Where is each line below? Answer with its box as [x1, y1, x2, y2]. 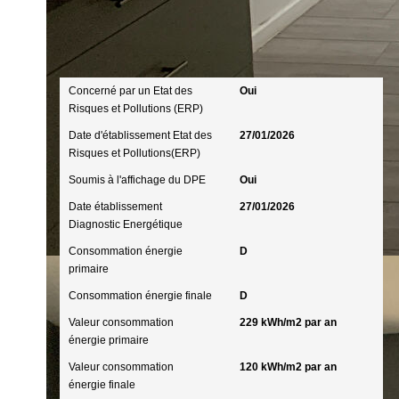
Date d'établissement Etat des [69, 129, 212, 142]
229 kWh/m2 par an [239, 316, 337, 329]
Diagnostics [69, 46, 142, 61]
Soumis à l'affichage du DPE [69, 174, 206, 186]
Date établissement [69, 200, 162, 213]
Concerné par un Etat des [69, 85, 192, 97]
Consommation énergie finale [69, 289, 212, 302]
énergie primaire [69, 334, 149, 346]
